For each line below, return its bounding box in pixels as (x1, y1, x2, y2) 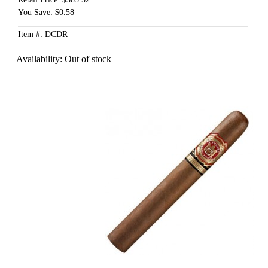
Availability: (16, 54, 65, 65)
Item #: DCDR (17, 30, 68, 39)
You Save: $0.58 (17, 8, 74, 17)
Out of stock (64, 54, 111, 65)
